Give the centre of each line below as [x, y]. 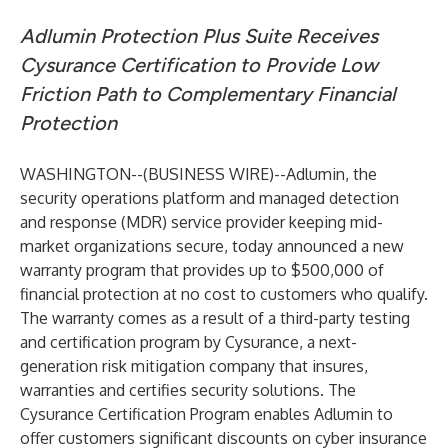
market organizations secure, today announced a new [212, 246]
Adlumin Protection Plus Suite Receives [199, 36]
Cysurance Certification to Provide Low [199, 65]
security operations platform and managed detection [209, 198]
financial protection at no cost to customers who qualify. [224, 294]
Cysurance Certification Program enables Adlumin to [206, 414]
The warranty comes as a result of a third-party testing [215, 318]
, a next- [328, 342]
